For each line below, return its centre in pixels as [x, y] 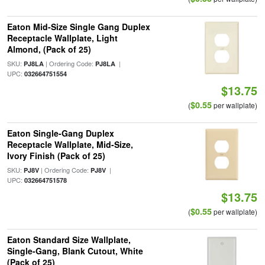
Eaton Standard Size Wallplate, [69, 240]
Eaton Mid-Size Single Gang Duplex [78, 27]
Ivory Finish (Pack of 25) [56, 156]
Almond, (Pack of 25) [49, 49]
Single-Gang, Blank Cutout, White [75, 251]
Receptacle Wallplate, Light [62, 38]
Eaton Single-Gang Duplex [60, 133]
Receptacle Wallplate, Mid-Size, [70, 144]
